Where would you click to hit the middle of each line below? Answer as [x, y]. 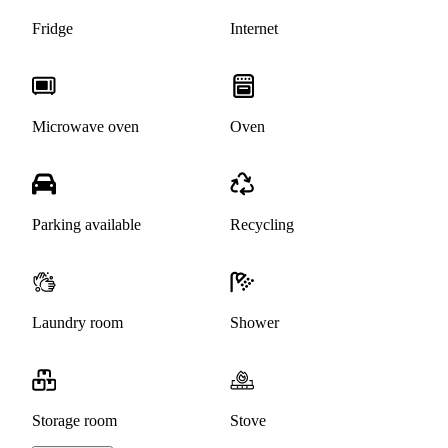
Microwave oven [85, 127]
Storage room [74, 421]
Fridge [52, 29]
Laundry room [77, 323]
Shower [254, 323]
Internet [254, 29]
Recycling [262, 225]
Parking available [86, 225]
